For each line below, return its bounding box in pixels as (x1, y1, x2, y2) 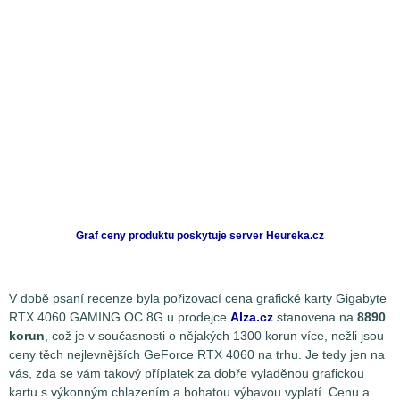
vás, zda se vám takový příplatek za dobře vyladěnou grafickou (9, 366, 364, 381)
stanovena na (273, 310, 357, 325)
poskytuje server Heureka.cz (177, 229, 324, 243)
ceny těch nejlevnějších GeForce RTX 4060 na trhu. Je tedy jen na (9, 347, 385, 362)
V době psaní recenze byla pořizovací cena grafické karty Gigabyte (9, 291, 387, 306)
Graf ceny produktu (76, 229, 177, 243)
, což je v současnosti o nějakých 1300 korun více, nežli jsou (45, 329, 384, 344)
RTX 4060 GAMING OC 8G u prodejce (9, 310, 230, 325)
